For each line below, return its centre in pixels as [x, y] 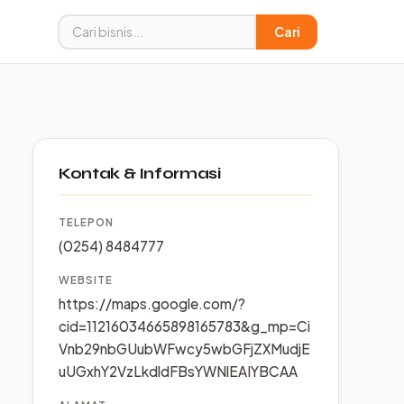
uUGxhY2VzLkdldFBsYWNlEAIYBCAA [178, 371]
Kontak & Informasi [140, 174]
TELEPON [86, 222]
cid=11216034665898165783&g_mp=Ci [184, 326]
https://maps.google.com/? [152, 303]
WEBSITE [86, 280]
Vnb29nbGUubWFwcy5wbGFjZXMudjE [184, 349]
